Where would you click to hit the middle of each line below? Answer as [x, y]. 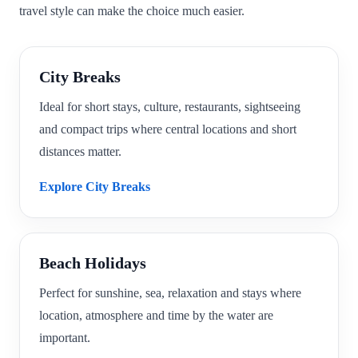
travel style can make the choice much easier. [132, 11]
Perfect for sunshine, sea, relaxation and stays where [170, 293]
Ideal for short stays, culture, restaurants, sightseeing [170, 107]
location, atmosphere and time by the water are [156, 316]
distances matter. [80, 152]
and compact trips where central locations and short [168, 129]
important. [65, 338]
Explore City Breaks [95, 187]
